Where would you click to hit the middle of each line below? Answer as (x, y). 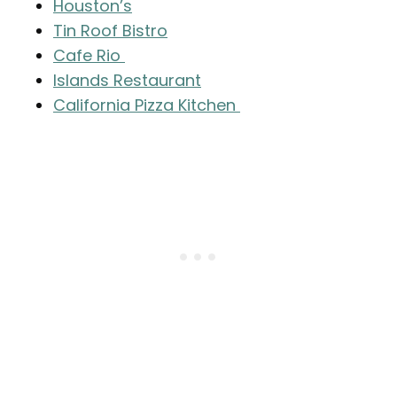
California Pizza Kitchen (147, 105)
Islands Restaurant (127, 81)
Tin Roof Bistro (110, 31)
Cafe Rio (89, 56)
